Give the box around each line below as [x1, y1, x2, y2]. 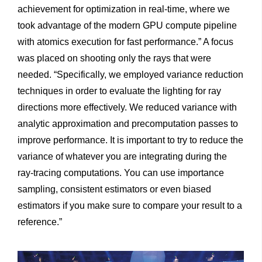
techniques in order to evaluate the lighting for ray [18, 85, 221, 96]
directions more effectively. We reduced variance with [18, 102, 237, 112]
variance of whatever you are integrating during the [18, 151, 227, 161]
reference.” [18, 216, 62, 227]
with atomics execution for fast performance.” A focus [18, 36, 233, 47]
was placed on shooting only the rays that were [18, 53, 211, 63]
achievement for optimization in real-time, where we [18, 4, 230, 14]
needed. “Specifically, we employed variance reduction [18, 69, 243, 80]
